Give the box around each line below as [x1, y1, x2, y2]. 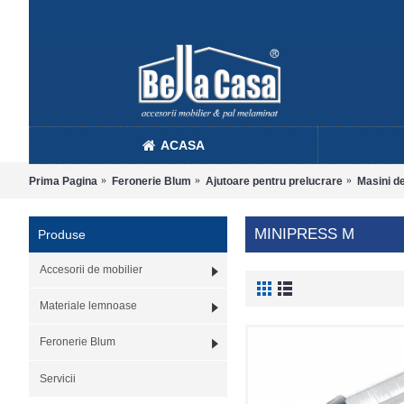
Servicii [40, 372, 76, 385]
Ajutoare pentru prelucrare [206, 174, 343, 188]
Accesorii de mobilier [40, 263, 142, 276]
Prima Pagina [29, 174, 97, 188]
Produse [38, 227, 86, 242]
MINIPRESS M [254, 225, 354, 243]
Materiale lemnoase [40, 299, 137, 312]
